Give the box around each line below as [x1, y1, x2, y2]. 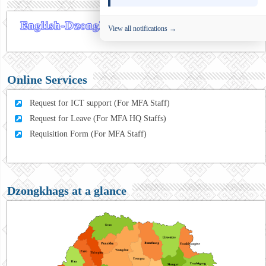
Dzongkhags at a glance [7, 183, 127, 197]
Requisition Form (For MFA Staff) [30, 129, 147, 138]
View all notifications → [108, 24, 176, 33]
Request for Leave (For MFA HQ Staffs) [30, 113, 167, 123]
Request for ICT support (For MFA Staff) [30, 98, 170, 107]
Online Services [7, 72, 88, 86]
